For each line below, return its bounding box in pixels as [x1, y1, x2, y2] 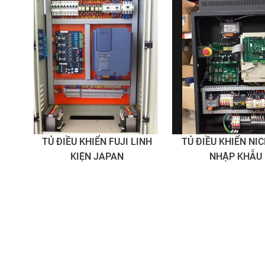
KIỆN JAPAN [70, 150, 124, 162]
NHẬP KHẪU [209, 150, 263, 162]
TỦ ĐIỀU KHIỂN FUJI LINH [42, 135, 153, 147]
